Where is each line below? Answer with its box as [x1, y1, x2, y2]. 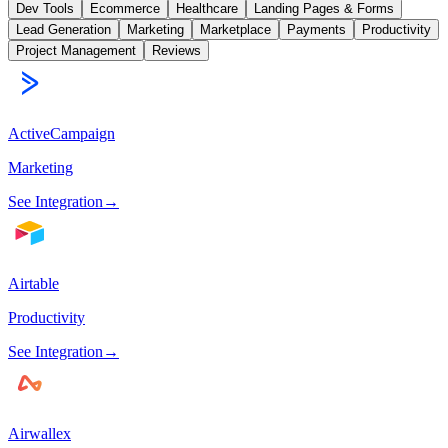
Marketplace [200, 22, 271, 38]
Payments [287, 22, 346, 38]
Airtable [8, 275, 59, 293]
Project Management [16, 43, 136, 59]
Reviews [152, 43, 201, 59]
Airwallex [8, 425, 71, 443]
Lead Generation [16, 22, 111, 38]
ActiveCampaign [8, 125, 115, 143]
